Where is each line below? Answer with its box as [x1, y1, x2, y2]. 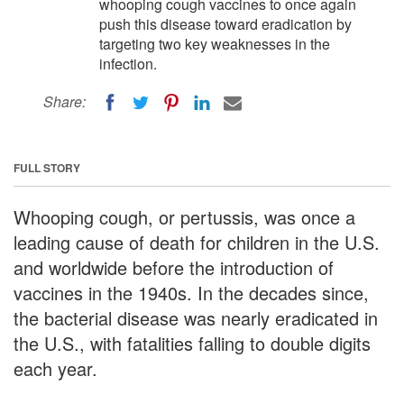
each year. [14, 354, 97, 381]
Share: [43, 91, 86, 112]
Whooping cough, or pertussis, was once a [14, 203, 355, 230]
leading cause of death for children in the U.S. [14, 228, 380, 255]
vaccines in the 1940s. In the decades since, [14, 279, 369, 306]
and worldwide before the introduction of [14, 253, 334, 280]
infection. [99, 53, 157, 74]
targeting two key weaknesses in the [99, 33, 330, 54]
